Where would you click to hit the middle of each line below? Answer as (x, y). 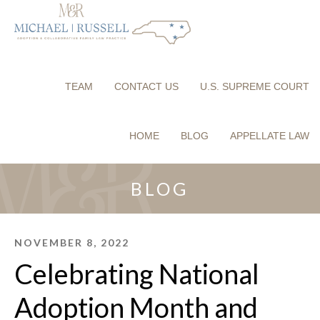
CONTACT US (146, 86)
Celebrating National (137, 273)
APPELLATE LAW (270, 135)
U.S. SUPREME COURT (255, 86)
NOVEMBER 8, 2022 (72, 242)
